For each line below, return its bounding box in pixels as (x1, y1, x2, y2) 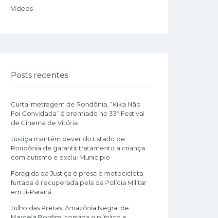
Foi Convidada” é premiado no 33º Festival (11, 109, 145, 117)
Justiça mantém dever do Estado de (11, 135, 125, 143)
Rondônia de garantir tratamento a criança (11, 144, 145, 152)
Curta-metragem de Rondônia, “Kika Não (11, 100, 141, 108)
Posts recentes (11, 71, 68, 80)
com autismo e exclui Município (11, 153, 110, 161)
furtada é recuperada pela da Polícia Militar (11, 179, 146, 186)
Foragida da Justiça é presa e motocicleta (11, 169, 143, 177)
